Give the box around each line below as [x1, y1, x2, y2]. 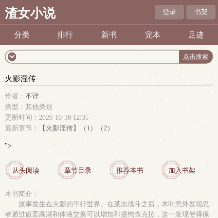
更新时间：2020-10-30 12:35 [5, 114, 89, 121]
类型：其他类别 [5, 103, 53, 110]
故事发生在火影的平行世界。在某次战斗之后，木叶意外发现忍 [18, 200, 209, 208]
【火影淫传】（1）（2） [39, 125, 114, 132]
